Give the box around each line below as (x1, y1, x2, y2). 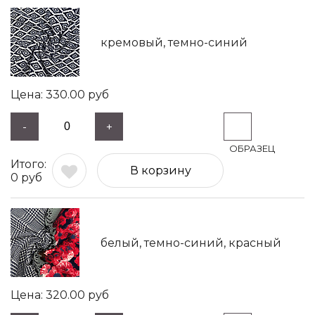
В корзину (129, 164, 191, 177)
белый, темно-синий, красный (101, 236, 281, 250)
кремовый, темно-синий (101, 35, 247, 49)
